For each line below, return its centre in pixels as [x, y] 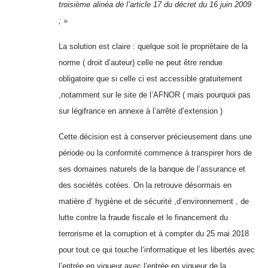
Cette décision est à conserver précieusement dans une [155, 136]
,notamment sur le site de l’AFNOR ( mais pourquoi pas [155, 95]
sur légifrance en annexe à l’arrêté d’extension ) [141, 111]
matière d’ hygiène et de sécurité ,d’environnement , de [154, 201]
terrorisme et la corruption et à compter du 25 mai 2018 [154, 233]
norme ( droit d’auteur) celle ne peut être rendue [141, 62]
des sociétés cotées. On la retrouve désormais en [145, 185]
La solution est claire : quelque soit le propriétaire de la [153, 46]
